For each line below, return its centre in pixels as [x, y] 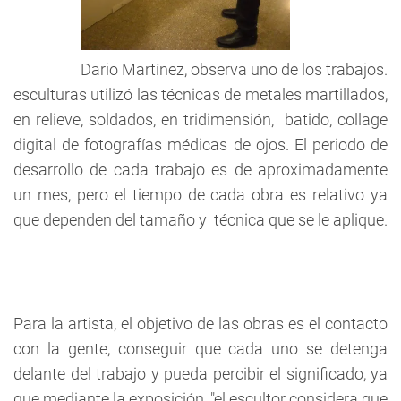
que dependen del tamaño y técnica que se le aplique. [200, 220]
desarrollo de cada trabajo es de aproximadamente [200, 170]
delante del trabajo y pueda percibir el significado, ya [200, 374]
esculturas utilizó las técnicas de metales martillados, [200, 95]
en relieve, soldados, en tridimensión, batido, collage [200, 120]
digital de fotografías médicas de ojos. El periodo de [200, 145]
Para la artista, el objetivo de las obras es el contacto [200, 324]
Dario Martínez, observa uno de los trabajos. [234, 70]
